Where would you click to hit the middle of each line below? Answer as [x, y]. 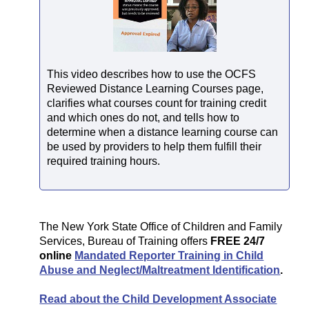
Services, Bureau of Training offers [124, 241]
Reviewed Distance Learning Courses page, [156, 88]
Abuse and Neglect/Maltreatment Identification [160, 270]
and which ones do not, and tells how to [143, 117]
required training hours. [104, 161]
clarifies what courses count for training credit [157, 103]
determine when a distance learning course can [163, 132]
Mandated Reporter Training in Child [169, 256]
